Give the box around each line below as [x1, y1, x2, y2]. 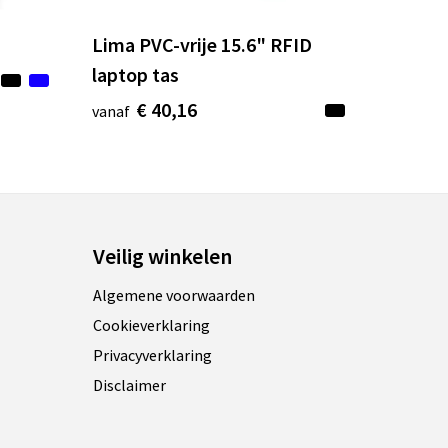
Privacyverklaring [93, 345, 213, 366]
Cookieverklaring [93, 315, 211, 336]
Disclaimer [93, 375, 167, 396]
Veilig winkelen [93, 242, 233, 271]
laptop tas [92, 62, 180, 88]
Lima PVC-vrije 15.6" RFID [92, 32, 313, 58]
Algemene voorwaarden [93, 285, 256, 306]
